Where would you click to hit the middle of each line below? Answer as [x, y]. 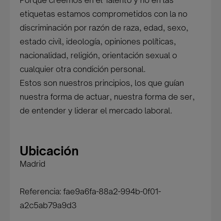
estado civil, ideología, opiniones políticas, [98, 41]
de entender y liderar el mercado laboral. [96, 110]
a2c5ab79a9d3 [48, 205]
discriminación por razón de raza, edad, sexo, [104, 28]
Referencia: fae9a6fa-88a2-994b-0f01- [91, 191]
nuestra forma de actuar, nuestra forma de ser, [108, 97]
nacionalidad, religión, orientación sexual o [99, 55]
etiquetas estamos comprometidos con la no [104, 14]
